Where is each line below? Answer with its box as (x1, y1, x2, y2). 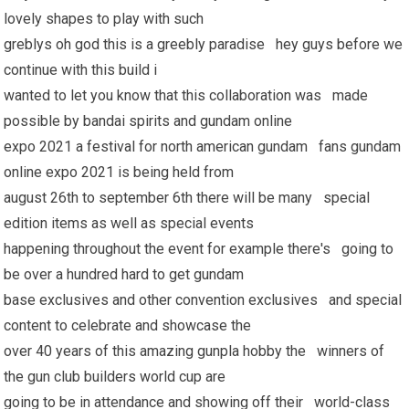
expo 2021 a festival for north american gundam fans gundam (4, 138, 402, 155)
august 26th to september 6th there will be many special (4, 189, 371, 206)
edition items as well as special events (4, 215, 258, 232)
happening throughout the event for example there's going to (4, 240, 394, 257)
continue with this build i (4, 61, 162, 79)
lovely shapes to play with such (4, 10, 208, 27)
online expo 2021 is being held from (4, 163, 238, 181)
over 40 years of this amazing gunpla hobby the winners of (4, 342, 385, 360)
